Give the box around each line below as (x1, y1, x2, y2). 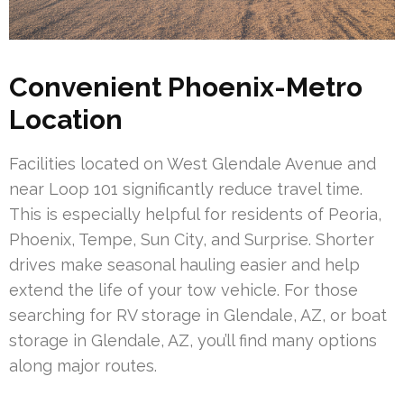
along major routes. (9, 355, 157, 375)
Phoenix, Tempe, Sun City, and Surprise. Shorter (9, 229, 374, 249)
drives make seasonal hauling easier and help (9, 254, 360, 274)
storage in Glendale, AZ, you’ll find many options (9, 330, 377, 350)
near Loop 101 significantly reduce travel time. (9, 179, 363, 198)
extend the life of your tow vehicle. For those (9, 280, 358, 299)
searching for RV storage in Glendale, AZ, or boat (9, 305, 387, 325)
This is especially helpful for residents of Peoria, (9, 204, 381, 224)
